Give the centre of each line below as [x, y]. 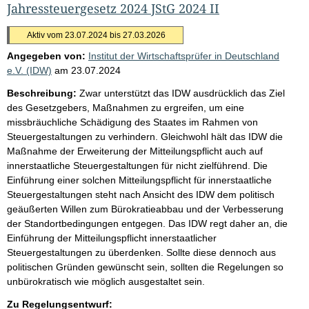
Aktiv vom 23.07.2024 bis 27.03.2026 [96, 35]
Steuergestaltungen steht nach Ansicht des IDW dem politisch [141, 194]
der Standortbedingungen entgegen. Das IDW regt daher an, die [147, 223]
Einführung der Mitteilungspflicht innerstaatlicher [112, 238]
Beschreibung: [42, 93]
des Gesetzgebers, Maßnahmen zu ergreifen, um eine [126, 107]
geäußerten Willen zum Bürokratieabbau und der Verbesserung [145, 209]
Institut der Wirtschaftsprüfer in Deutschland [184, 56]
